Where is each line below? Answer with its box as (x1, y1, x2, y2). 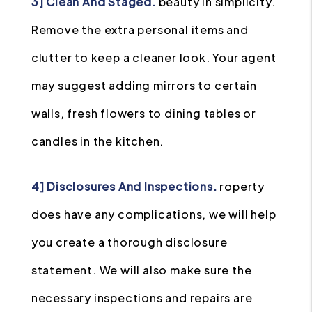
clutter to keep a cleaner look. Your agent (31, 50, 276, 65)
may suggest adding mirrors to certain (31, 78, 257, 93)
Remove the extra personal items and (31, 22, 249, 37)
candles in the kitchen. (31, 134, 164, 148)
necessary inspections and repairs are (31, 290, 253, 305)
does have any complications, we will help (31, 207, 276, 221)
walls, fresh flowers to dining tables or (31, 106, 256, 120)
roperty (217, 179, 265, 194)
